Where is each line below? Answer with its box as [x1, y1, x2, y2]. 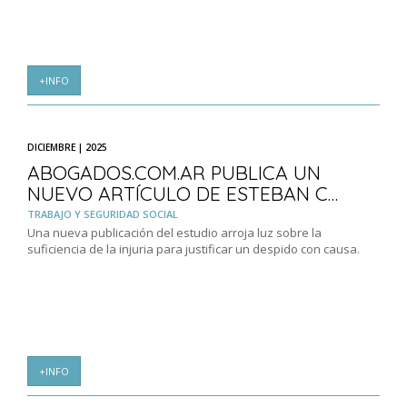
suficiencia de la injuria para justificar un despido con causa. [27, 241, 360, 258]
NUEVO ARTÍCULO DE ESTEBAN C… [27, 182, 338, 206]
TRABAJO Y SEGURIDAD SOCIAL [27, 207, 178, 222]
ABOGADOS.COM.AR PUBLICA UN [27, 161, 321, 185]
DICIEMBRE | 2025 [27, 141, 107, 154]
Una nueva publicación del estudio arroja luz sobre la [27, 224, 322, 242]
